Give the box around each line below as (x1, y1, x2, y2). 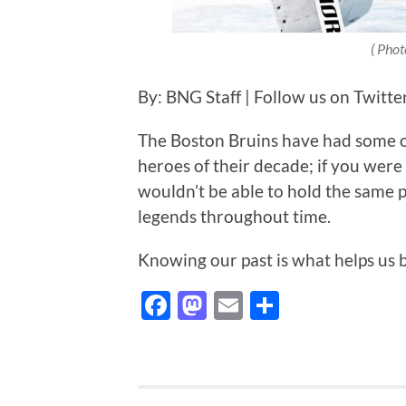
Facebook (170, 287, 295, 324)
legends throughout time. (138, 206, 331, 227)
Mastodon (207, 287, 336, 324)
